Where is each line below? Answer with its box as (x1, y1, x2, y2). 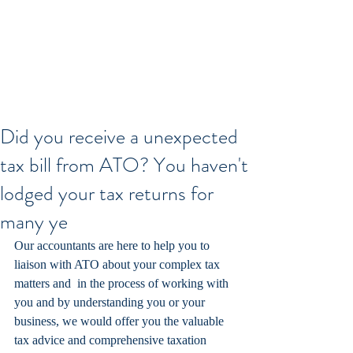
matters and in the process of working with (14, 277, 232, 290)
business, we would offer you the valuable (14, 314, 227, 328)
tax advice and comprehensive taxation (14, 333, 210, 347)
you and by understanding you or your (14, 295, 208, 309)
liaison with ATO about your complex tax (14, 258, 223, 271)
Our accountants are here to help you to (14, 239, 213, 252)
